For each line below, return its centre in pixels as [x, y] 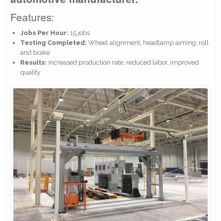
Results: [34, 62]
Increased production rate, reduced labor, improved [123, 62]
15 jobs [79, 33]
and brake [35, 52]
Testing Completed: [54, 42]
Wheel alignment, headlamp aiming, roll [148, 42]
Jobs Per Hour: [44, 33]
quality [30, 72]
